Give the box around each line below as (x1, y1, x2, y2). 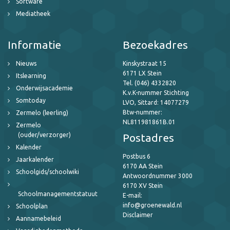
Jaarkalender (16, 156, 54, 163)
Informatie (8, 38, 61, 51)
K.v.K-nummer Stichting (123, 89, 189, 96)
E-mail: (123, 191, 142, 199)
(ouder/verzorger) (18, 131, 71, 138)
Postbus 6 (123, 152, 150, 160)
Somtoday (16, 97, 46, 104)
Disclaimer (123, 211, 153, 218)
